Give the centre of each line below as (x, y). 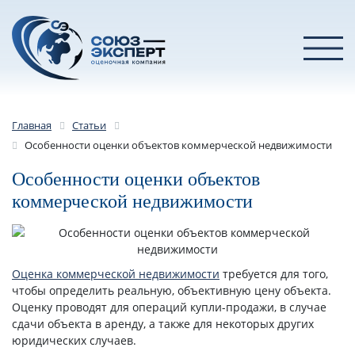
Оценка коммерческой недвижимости (116, 273)
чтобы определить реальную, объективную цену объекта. (172, 290)
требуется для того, (274, 273)
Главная (32, 126)
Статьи (89, 126)
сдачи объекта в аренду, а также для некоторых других (163, 323)
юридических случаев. (74, 340)
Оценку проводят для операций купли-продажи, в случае (169, 307)
